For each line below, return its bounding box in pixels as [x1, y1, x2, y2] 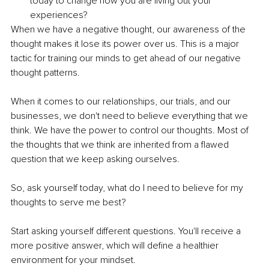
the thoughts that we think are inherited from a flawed [11, 139, 231, 151]
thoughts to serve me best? [11, 196, 126, 209]
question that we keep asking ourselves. [11, 153, 180, 166]
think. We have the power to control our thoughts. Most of [11, 124, 251, 137]
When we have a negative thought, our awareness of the [11, 23, 248, 36]
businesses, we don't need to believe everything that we [11, 110, 250, 122]
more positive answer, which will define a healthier [11, 240, 221, 252]
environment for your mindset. [11, 254, 136, 267]
